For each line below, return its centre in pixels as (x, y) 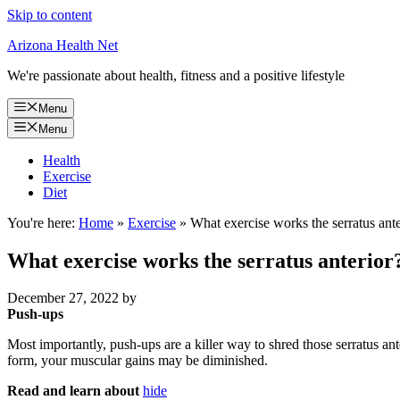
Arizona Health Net (62, 45)
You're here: (41, 222)
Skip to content (50, 15)
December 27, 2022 (63, 298)
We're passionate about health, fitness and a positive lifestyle (176, 75)
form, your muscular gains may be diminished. (137, 361)
